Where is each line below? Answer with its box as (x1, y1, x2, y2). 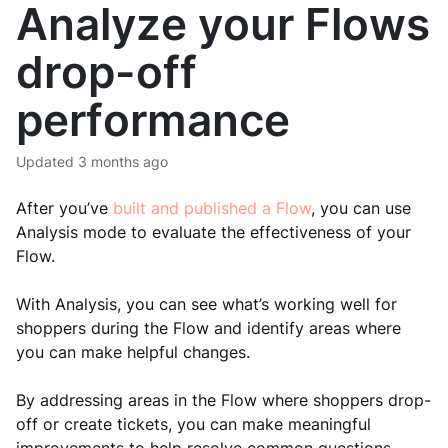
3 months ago (78, 153, 168, 170)
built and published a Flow (113, 198, 311, 218)
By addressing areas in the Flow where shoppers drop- (16, 390, 431, 410)
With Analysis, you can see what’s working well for (16, 294, 397, 314)
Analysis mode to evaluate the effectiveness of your (16, 222, 411, 242)
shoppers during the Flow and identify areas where (16, 318, 401, 338)
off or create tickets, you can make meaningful (16, 414, 371, 434)
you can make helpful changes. (16, 342, 255, 362)
